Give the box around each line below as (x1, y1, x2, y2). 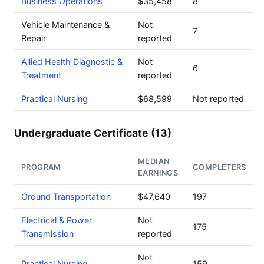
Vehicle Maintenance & (21, 19, 110, 29)
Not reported (193, 94, 244, 104)
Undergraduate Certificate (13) (14, 127, 171, 139)
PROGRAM (21, 163, 61, 171)
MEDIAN (138, 157, 170, 166)
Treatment (21, 70, 61, 80)
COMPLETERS (193, 163, 246, 171)
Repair (21, 33, 46, 43)
